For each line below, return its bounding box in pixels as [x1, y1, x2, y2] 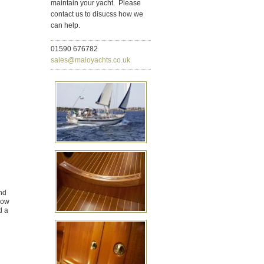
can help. [51, 21, 80, 29]
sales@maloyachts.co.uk [51, 56, 130, 64]
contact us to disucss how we [51, 10, 143, 18]
